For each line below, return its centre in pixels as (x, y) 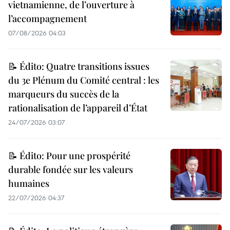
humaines (29, 184)
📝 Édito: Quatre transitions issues (79, 66)
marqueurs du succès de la (64, 94)
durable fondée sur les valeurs (71, 170)
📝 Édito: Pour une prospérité (69, 156)
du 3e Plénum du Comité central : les (84, 80)
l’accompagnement (47, 19)
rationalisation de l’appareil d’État (78, 108)
